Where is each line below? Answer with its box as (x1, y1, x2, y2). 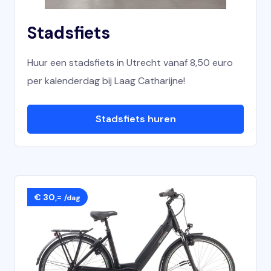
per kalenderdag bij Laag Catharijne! (27, 74, 185, 87)
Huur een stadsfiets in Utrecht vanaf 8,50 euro (27, 56, 233, 69)
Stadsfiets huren (95, 113, 176, 125)
